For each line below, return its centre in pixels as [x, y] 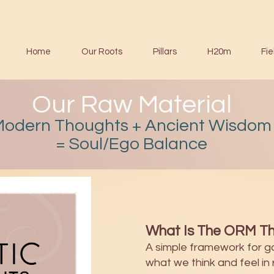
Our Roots [102, 52]
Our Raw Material [131, 105]
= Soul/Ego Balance [131, 144]
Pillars [165, 52]
